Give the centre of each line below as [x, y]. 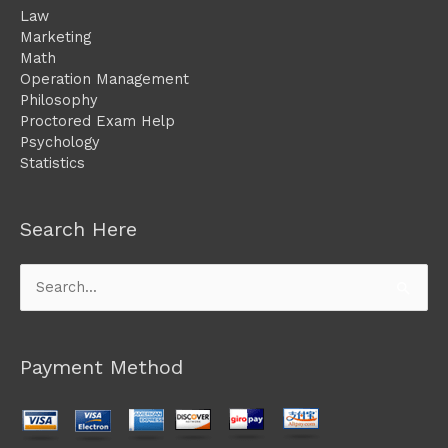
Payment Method [101, 367]
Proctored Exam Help [97, 120]
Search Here [78, 229]
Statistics [52, 162]
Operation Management [104, 78]
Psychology [60, 141]
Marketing [55, 36]
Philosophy [59, 99]
